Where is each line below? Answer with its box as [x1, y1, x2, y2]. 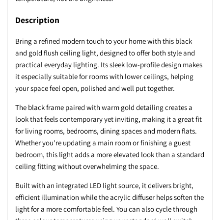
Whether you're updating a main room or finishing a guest [15, 138, 191, 148]
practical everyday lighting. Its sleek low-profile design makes [15, 60, 202, 70]
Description [15, 14, 59, 26]
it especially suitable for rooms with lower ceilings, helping [15, 72, 193, 82]
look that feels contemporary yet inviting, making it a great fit [15, 114, 202, 124]
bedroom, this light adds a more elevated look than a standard [15, 150, 204, 160]
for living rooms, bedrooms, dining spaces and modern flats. [15, 126, 197, 136]
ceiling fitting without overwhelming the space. [15, 162, 159, 171]
